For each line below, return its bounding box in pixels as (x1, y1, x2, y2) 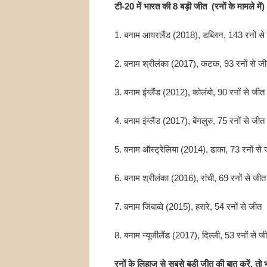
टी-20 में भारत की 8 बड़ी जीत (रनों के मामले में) (114, 1, 265, 12)
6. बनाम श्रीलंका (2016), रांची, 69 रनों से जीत (114, 173, 266, 184)
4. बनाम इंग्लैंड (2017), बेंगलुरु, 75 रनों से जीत (114, 116, 265, 126)
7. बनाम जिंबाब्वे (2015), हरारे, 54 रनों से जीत (114, 201, 262, 212)
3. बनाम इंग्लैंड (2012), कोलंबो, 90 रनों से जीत (114, 87, 265, 98)
